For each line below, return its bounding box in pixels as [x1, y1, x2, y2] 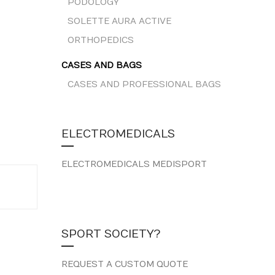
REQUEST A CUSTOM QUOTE [61, 259, 188, 269]
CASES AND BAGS [61, 60, 142, 71]
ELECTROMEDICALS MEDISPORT [61, 159, 207, 169]
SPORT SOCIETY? [61, 228, 160, 241]
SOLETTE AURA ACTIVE [68, 16, 171, 26]
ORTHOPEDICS [68, 35, 134, 45]
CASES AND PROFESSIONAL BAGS [68, 79, 221, 90]
